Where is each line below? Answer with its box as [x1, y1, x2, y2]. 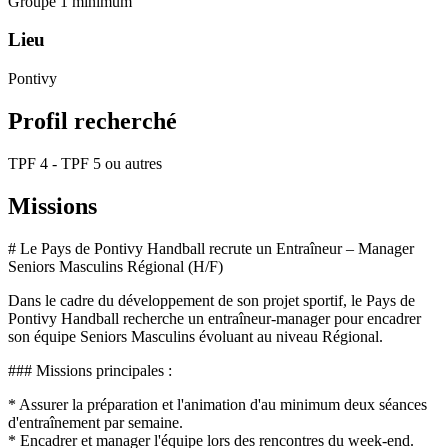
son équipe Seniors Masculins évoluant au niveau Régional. [8, 327, 383, 345]
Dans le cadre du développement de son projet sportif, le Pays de [8, 291, 415, 309]
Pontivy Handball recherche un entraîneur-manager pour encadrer [8, 309, 421, 327]
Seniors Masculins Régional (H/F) [8, 257, 223, 275]
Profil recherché [8, 107, 177, 134]
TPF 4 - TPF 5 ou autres [8, 154, 162, 172]
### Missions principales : [8, 361, 172, 379]
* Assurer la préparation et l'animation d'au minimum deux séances [8, 395, 427, 413]
